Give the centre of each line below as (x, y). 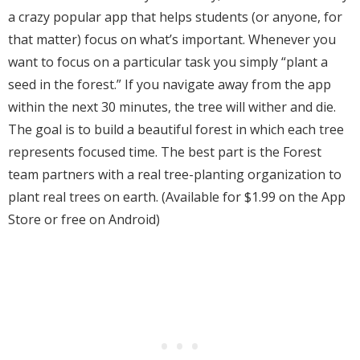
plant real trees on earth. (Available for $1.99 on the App (177, 197)
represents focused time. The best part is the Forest (165, 152)
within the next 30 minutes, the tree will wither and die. (172, 107)
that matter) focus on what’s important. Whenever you (172, 40)
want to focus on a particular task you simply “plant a (168, 62)
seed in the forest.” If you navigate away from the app (170, 85)
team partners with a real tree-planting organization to (175, 175)
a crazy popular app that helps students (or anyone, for (175, 17)
